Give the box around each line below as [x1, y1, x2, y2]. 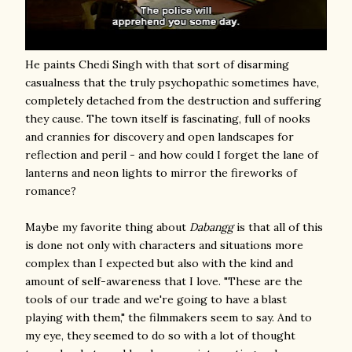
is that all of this [233, 220, 323, 234]
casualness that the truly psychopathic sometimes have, [25, 75, 319, 90]
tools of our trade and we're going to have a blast [25, 292, 287, 306]
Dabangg [189, 220, 233, 234]
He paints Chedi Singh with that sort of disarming [25, 57, 289, 71]
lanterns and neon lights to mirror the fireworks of [25, 166, 297, 180]
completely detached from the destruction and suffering [25, 93, 321, 108]
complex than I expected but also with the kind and [25, 256, 293, 270]
